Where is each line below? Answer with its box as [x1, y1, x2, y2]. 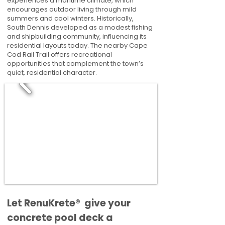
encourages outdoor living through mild [7, 5, 137, 14]
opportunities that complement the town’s [7, 59, 144, 68]
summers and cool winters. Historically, [7, 14, 134, 23]
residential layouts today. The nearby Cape [7, 41, 148, 50]
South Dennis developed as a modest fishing [7, 23, 153, 32]
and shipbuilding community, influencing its [7, 32, 147, 41]
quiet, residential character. [7, 68, 97, 77]
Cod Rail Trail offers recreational [7, 50, 112, 59]
